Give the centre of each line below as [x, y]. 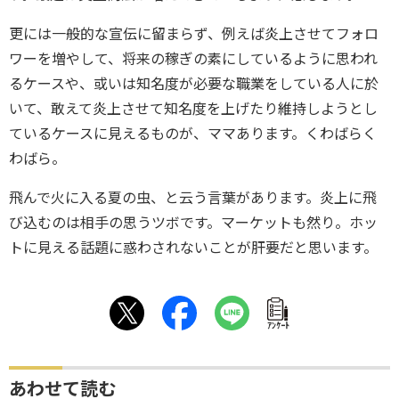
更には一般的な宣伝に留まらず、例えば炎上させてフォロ [194, 34]
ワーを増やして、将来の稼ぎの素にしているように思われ [193, 59]
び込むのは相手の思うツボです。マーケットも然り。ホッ [193, 223]
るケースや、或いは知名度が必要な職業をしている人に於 [194, 84]
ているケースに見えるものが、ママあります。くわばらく [193, 134]
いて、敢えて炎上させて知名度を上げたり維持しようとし [193, 109]
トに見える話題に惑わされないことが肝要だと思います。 [193, 248]
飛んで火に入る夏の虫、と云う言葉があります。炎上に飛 [193, 198]
